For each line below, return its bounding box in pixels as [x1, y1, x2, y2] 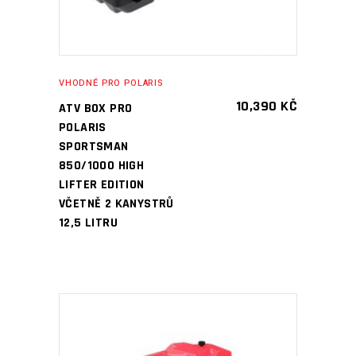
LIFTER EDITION [59, 176, 145, 193]
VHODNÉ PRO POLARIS [59, 76, 163, 90]
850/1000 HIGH [59, 157, 145, 174]
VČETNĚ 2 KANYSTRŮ [59, 195, 174, 212]
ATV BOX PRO [59, 100, 133, 117]
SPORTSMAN [59, 138, 129, 155]
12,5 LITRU [59, 215, 118, 231]
